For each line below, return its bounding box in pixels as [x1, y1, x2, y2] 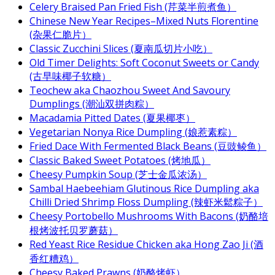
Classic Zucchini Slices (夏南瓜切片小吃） [29, 41, 212, 55]
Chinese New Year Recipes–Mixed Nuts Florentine [29, 14, 258, 28]
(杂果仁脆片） [29, 27, 91, 41]
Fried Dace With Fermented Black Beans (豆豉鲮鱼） [29, 139, 266, 153]
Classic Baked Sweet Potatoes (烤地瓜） [29, 153, 211, 167]
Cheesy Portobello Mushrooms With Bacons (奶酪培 [29, 209, 268, 223]
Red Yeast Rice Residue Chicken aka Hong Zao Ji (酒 [29, 237, 263, 251]
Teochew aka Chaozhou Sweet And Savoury [29, 83, 230, 97]
